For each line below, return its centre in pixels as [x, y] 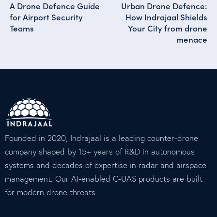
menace [192, 39]
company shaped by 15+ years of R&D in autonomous [100, 152]
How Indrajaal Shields [166, 17]
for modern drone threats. [51, 192]
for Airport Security [46, 17]
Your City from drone [168, 28]
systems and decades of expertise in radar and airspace [106, 165]
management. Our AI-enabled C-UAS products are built [104, 179]
